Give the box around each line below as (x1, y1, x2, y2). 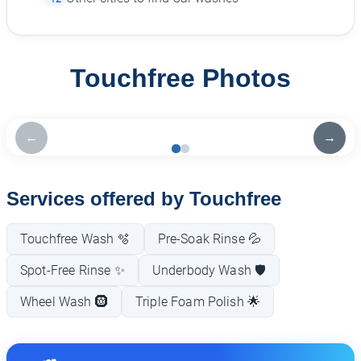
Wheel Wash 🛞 (20, 294, 108, 310)
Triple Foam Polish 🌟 (135, 294, 261, 310)
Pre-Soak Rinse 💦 (157, 231, 262, 247)
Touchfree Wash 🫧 (20, 231, 131, 247)
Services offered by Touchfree (6, 187, 281, 210)
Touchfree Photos (70, 64, 291, 93)
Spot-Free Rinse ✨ (20, 263, 125, 279)
